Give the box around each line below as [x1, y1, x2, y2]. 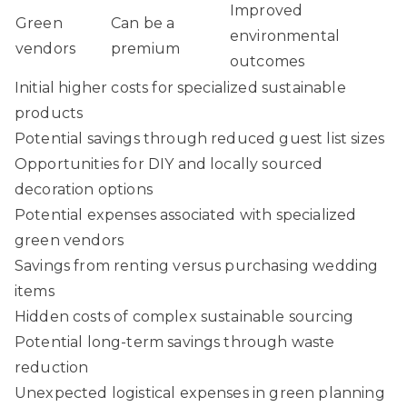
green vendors [15, 231, 124, 249]
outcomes [230, 52, 305, 70]
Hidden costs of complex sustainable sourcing [15, 307, 354, 325]
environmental [230, 26, 341, 45]
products [15, 104, 84, 122]
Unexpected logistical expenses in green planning [15, 383, 385, 402]
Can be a [111, 14, 175, 32]
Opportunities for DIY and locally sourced [15, 154, 323, 173]
